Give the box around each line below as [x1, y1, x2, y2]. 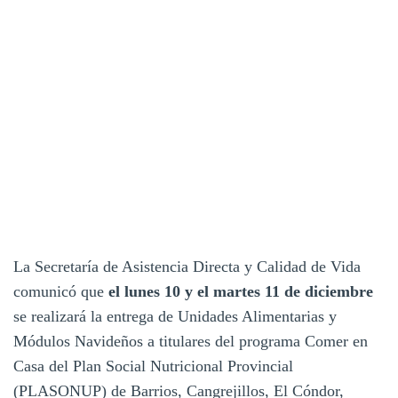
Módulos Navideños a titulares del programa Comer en [13, 331, 368, 350]
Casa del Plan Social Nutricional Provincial [13, 356, 293, 375]
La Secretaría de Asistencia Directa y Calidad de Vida [13, 257, 361, 275]
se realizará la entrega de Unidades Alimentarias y [13, 306, 337, 325]
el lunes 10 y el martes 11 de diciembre [108, 282, 373, 300]
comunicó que [13, 282, 108, 300]
